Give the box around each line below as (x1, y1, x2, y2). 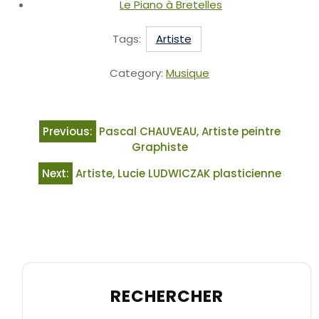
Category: (110, 65, 166, 80)
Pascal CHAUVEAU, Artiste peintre (98, 123, 281, 139)
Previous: (42, 123, 93, 139)
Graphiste (131, 139, 188, 155)
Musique (166, 65, 209, 80)
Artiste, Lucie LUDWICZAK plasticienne (75, 165, 281, 181)
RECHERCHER (110, 284, 224, 308)
